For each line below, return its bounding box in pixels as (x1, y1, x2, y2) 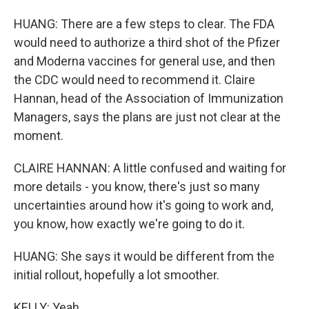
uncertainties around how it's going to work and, (14, 198, 273, 212)
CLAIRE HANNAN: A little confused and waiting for (14, 161, 286, 175)
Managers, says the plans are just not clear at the (14, 110, 281, 124)
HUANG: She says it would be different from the (14, 249, 275, 263)
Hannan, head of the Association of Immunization (14, 91, 283, 106)
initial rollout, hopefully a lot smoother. (14, 268, 219, 282)
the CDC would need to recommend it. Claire (14, 72, 255, 87)
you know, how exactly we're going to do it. (14, 217, 245, 231)
